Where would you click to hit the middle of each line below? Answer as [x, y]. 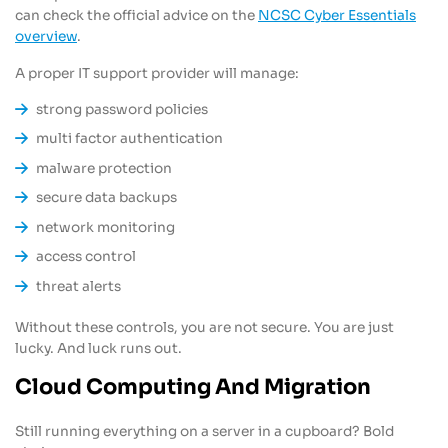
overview [46, 37]
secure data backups [107, 198]
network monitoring [106, 227]
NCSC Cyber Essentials [337, 16]
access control [86, 257]
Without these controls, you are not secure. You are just [204, 328]
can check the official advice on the [136, 16]
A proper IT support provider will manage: [157, 73]
